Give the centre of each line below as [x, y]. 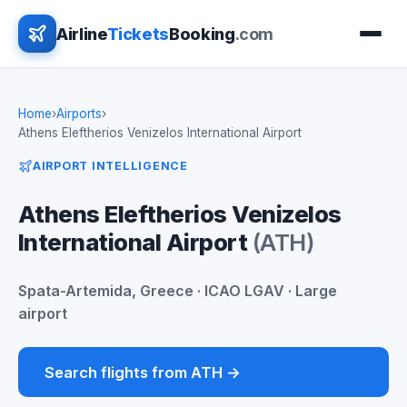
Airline [82, 34]
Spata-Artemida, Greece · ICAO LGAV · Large [178, 291]
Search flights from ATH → [142, 372]
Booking [202, 34]
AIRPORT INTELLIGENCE [110, 166]
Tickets [138, 34]
